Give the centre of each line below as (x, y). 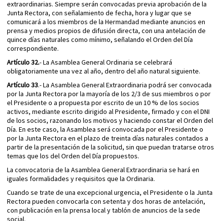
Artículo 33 (22, 85)
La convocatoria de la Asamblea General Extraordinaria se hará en (103, 170)
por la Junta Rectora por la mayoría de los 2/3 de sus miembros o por (109, 94)
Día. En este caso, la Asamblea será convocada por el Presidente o (105, 129)
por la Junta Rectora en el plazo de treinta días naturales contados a (108, 138)
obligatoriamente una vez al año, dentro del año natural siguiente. (104, 71)
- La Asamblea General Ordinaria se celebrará (106, 62)
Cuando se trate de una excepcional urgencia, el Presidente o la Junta (110, 193)
